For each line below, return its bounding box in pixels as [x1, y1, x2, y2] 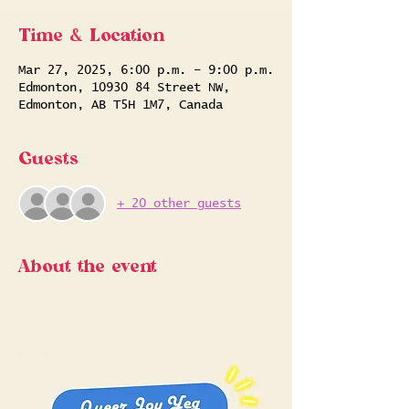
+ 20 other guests [117, 196, 241, 210]
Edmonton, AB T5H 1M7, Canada [18, 99, 223, 111]
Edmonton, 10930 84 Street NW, [18, 81, 230, 94]
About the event [18, 256, 157, 278]
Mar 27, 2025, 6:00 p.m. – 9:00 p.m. [18, 64, 274, 77]
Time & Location [18, 25, 164, 47]
